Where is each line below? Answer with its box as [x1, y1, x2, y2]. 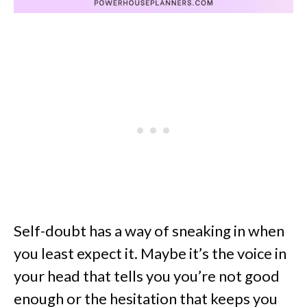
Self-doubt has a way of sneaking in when [14, 221, 284, 241]
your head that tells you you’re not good [14, 267, 280, 286]
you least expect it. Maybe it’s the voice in [14, 244, 286, 263]
